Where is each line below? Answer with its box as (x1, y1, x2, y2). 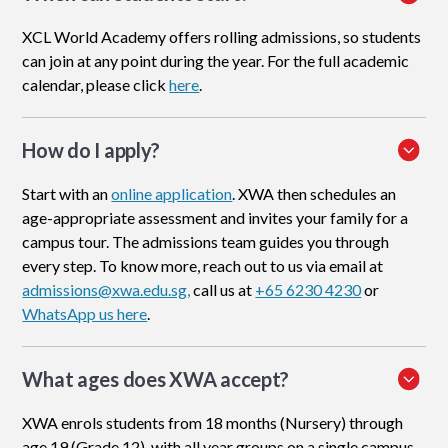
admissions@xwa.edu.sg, (22, 280, 191, 300)
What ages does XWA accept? (22, 367, 290, 392)
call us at (190, 280, 256, 300)
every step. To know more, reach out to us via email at (22, 256, 384, 276)
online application (111, 184, 233, 204)
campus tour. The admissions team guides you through (22, 232, 390, 252)
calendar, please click (22, 75, 170, 95)
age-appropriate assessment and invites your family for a (22, 208, 409, 228)
